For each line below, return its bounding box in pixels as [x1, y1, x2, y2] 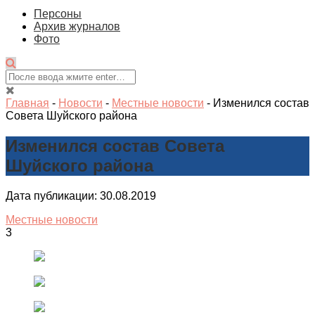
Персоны [34, 8, 82, 20]
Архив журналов [34, 20, 120, 33]
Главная [6, 97, 49, 110]
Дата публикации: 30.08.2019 [6, 190, 156, 202]
